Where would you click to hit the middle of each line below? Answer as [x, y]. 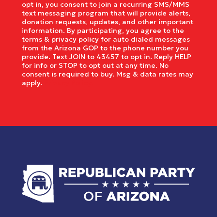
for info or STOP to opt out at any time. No [95, 66]
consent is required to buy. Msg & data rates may [107, 74]
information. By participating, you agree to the [103, 31]
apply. [33, 83]
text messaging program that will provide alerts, [106, 13]
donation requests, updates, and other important [107, 22]
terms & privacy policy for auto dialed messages [106, 39]
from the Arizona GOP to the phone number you [105, 48]
